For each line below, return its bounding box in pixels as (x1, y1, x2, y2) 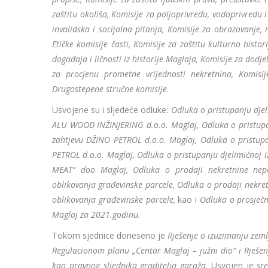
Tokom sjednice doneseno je (52, 230, 168, 242)
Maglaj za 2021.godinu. (52, 209, 141, 221)
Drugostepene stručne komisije (52, 83, 167, 95)
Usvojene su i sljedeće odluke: (52, 104, 171, 116)
